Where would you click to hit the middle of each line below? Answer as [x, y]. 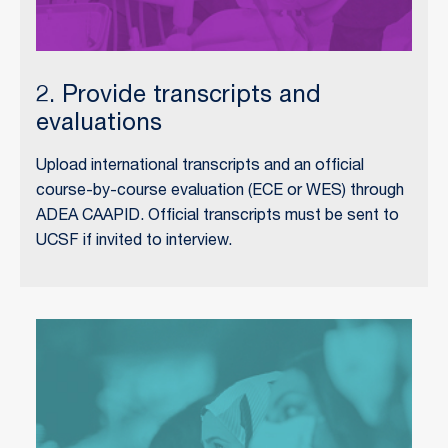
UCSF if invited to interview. [134, 241]
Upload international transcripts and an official [200, 166]
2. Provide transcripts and [178, 96]
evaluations [99, 124]
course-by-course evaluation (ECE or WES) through [220, 191]
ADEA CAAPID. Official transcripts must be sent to [217, 216]
